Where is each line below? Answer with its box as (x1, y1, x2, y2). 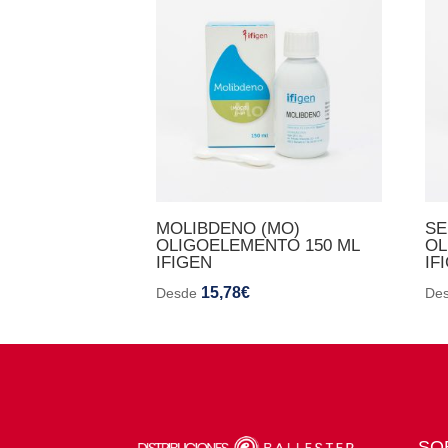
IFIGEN (155, 252, 212, 272)
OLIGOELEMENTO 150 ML (155, 235, 359, 255)
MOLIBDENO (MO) (155, 218, 300, 238)
